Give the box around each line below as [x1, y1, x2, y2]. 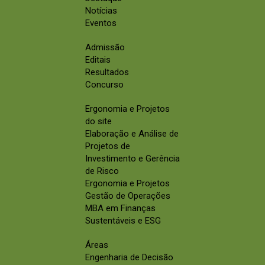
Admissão [85, 42, 125, 53]
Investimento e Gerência [85, 153, 180, 164]
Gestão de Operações [85, 190, 170, 202]
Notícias [85, 5, 117, 17]
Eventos [85, 18, 117, 29]
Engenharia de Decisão [85, 252, 173, 263]
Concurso [85, 79, 124, 91]
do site [85, 116, 112, 127]
